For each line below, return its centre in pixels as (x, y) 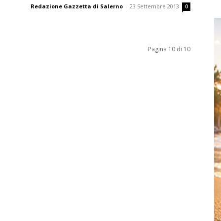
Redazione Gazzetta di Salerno (77, 6)
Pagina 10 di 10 (169, 49)
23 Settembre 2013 (154, 6)
